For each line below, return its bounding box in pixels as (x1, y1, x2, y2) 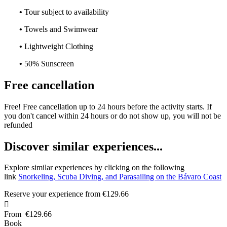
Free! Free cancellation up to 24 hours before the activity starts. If (4, 102, 212, 111)
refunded (4, 120, 32, 129)
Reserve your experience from (4, 190, 102, 199)
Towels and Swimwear (24, 24, 98, 33)
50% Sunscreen (24, 59, 74, 68)
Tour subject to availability (24, 7, 109, 16)
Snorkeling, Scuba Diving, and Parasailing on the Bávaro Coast (18, 172, 221, 181)
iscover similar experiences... (13, 139, 163, 153)
